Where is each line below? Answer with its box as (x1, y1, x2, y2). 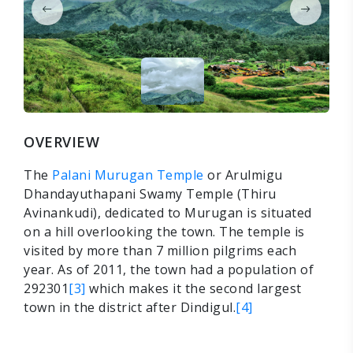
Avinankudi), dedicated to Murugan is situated (24, 203, 312, 221)
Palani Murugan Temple (52, 165, 204, 184)
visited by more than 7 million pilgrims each (24, 241, 296, 259)
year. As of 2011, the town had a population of (24, 260, 314, 278)
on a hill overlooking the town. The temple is (24, 222, 305, 240)
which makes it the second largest (85, 279, 302, 297)
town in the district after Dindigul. (24, 298, 236, 316)
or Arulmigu (203, 165, 283, 184)
